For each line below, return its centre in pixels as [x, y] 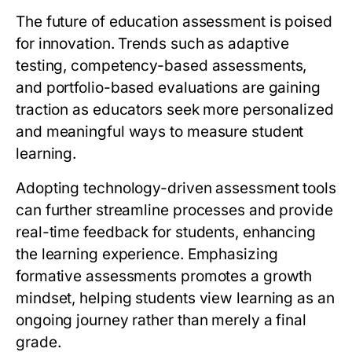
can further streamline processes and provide [174, 211]
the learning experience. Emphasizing [147, 255]
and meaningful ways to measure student [160, 132]
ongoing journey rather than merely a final [161, 321]
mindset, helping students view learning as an [175, 299]
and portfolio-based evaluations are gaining [168, 88]
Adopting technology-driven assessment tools [176, 189]
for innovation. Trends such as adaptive [153, 44]
